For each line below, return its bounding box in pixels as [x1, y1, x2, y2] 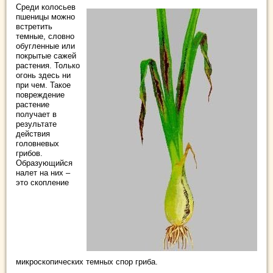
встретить [16, 22, 52, 31]
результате [16, 119, 57, 129]
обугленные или [16, 41, 75, 51]
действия [16, 129, 50, 138]
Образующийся [16, 158, 73, 168]
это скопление [16, 178, 69, 187]
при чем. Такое [16, 80, 71, 90]
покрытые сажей [16, 51, 76, 60]
